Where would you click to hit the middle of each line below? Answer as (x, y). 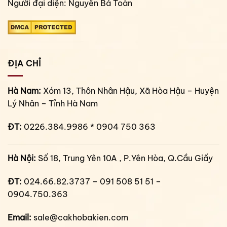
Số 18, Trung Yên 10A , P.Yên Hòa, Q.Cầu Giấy (124, 158)
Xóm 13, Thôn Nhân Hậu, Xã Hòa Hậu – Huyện (130, 91)
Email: (20, 217)
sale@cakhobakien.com (80, 217)
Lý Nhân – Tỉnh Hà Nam (53, 104)
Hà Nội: (22, 158)
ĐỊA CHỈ (24, 63)
